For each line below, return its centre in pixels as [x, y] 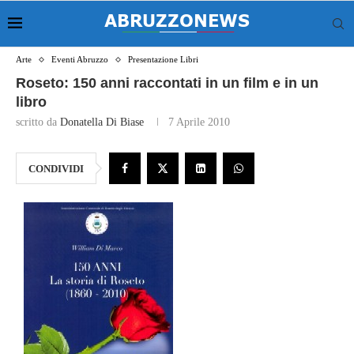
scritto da [38, 122]
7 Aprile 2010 [199, 122]
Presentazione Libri [163, 59]
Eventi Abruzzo [80, 59]
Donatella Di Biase [102, 122]
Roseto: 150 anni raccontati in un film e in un [167, 83]
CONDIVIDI [56, 169]
